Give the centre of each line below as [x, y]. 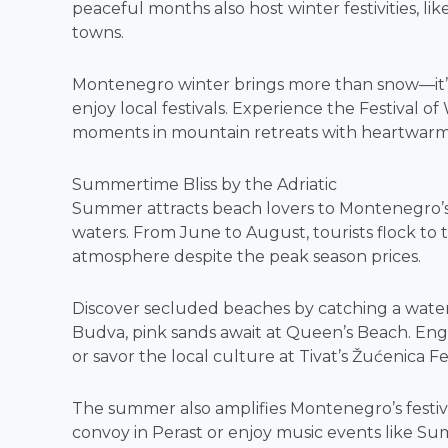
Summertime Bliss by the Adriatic [204, 184]
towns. [98, 32]
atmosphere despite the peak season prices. [246, 256]
